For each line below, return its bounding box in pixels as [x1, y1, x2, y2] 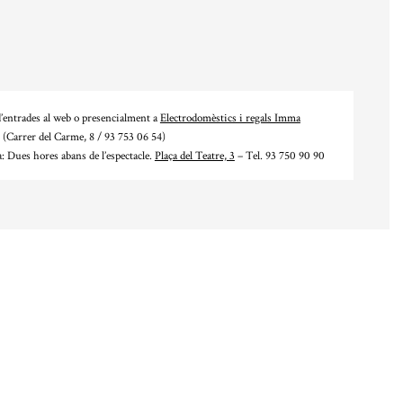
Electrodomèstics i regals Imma [159, 110, 300, 127]
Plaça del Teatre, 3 [154, 148, 235, 165]
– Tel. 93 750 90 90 [234, 148, 325, 165]
